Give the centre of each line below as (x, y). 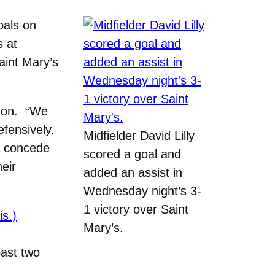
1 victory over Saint (136, 209)
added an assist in (133, 172)
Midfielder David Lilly (139, 135)
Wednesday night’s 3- (142, 191)
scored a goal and (132, 154)
